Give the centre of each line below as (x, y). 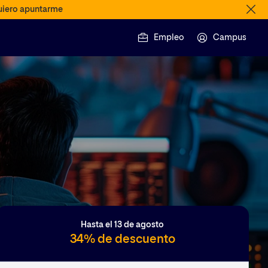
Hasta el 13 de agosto (123, 225)
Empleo (169, 38)
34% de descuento (122, 239)
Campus (230, 38)
